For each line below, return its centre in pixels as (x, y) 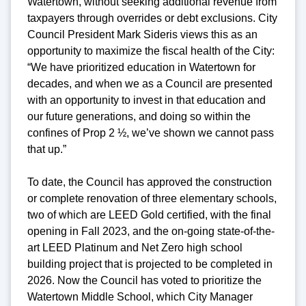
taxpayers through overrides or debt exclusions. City (152, 18)
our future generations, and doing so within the (139, 116)
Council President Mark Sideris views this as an (142, 34)
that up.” (47, 149)
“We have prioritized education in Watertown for (141, 67)
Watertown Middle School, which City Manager (140, 296)
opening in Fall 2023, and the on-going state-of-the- (151, 231)
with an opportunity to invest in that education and (147, 100)
